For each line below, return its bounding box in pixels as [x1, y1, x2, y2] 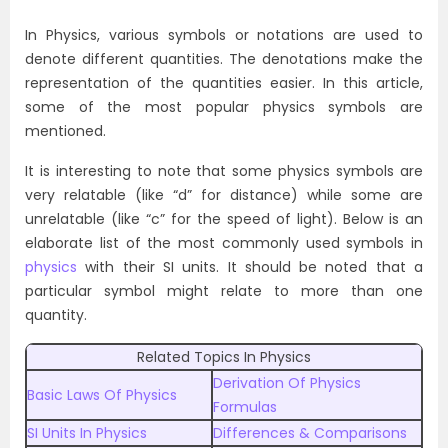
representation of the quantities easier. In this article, [25, 73, 423, 93]
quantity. [25, 305, 87, 325]
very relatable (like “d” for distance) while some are [25, 185, 423, 205]
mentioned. [25, 121, 106, 141]
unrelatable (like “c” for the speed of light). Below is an [25, 209, 423, 229]
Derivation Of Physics [213, 373, 361, 393]
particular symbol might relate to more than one [25, 281, 423, 301]
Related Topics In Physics [137, 347, 311, 367]
